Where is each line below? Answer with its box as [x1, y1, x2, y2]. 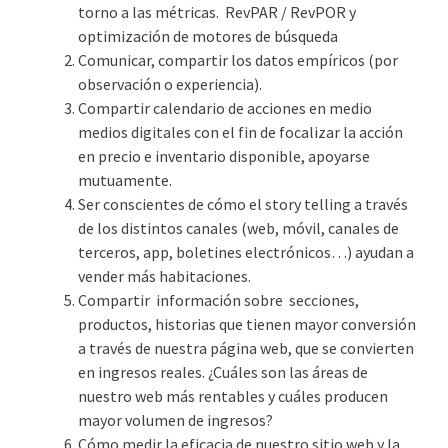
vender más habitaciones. [78, 265, 251, 286]
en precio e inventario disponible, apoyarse [78, 145, 370, 166]
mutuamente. [78, 169, 172, 190]
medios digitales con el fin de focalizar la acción [78, 121, 403, 142]
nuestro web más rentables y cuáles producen [78, 385, 388, 406]
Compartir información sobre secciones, [78, 289, 359, 310]
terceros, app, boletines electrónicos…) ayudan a [78, 241, 414, 262]
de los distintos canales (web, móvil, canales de [78, 217, 399, 238]
